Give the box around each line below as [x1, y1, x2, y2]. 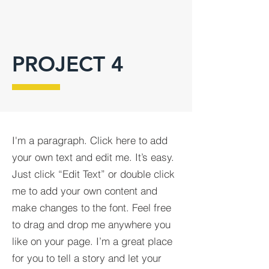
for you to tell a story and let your [12, 252, 162, 264]
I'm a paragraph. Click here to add [12, 134, 168, 147]
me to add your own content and [12, 184, 157, 197]
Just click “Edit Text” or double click [12, 168, 175, 180]
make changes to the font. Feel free [12, 201, 171, 214]
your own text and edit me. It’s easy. [12, 151, 174, 163]
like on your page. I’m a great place [12, 235, 172, 247]
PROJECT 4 [12, 51, 124, 77]
